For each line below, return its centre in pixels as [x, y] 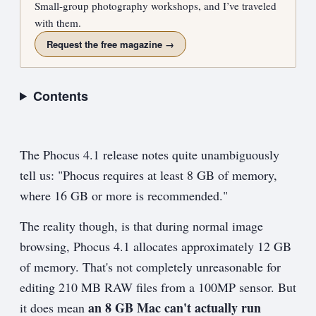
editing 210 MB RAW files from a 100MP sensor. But [158, 287]
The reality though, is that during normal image [141, 225]
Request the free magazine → [110, 44]
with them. [58, 22]
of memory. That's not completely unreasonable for [150, 266]
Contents [61, 96]
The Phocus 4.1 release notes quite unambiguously [150, 154]
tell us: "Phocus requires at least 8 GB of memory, [148, 175]
